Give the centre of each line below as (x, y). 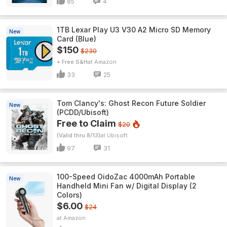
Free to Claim (86, 123)
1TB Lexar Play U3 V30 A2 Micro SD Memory (134, 30)
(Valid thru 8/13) (79, 135)
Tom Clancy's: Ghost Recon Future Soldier (131, 103)
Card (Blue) (77, 39)
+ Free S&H (72, 62)
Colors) (69, 195)
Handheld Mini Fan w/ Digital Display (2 (127, 186)
